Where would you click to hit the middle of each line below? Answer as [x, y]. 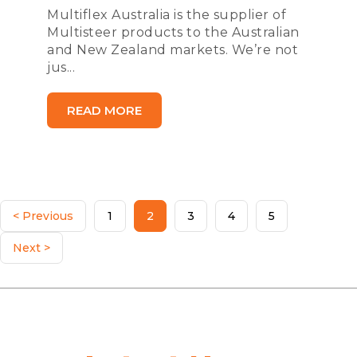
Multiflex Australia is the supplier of [167, 15]
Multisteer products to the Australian [173, 32]
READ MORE [104, 110]
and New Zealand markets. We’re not [173, 50]
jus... [61, 67]
